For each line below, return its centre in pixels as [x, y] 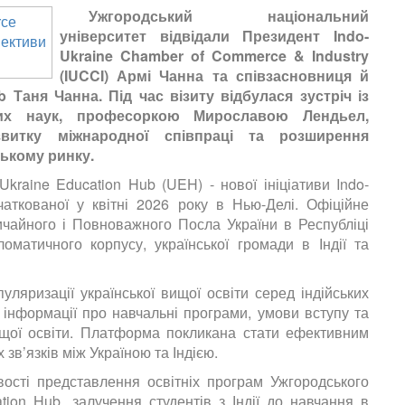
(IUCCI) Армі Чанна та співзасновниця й [214, 76]
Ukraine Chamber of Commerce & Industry [214, 56]
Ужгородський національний [229, 16]
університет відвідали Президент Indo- [214, 36]
